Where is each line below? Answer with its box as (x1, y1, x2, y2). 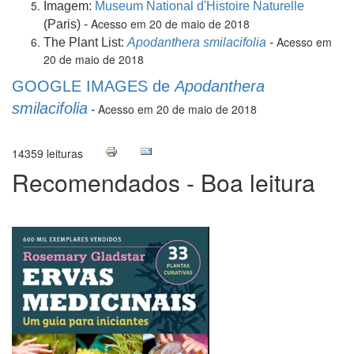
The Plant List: (43, 36, 127, 50)
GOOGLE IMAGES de (12, 77, 175, 96)
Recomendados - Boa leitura (12, 165, 315, 200)
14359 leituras (12, 145, 83, 162)
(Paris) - (43, 17, 91, 32)
